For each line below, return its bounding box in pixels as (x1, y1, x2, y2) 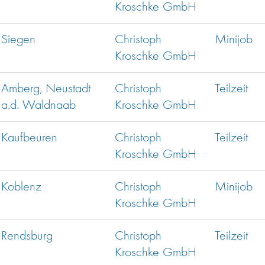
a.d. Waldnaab (1, 99, 76, 112)
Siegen (1, 33, 35, 47)
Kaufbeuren (1, 131, 57, 145)
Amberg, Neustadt (1, 82, 91, 96)
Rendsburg (1, 230, 53, 243)
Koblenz (1, 180, 41, 194)
